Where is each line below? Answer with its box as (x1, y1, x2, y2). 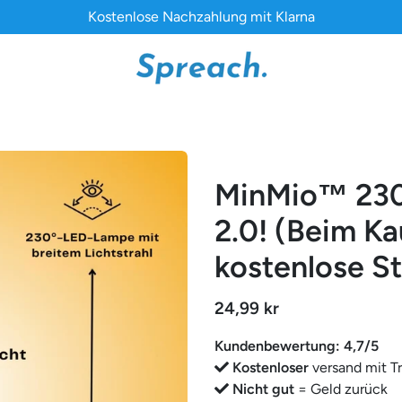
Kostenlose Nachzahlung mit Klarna (87, 8, 315, 25)
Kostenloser (232, 359, 309, 376)
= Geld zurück (298, 380, 388, 398)
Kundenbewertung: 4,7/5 (214, 337, 379, 354)
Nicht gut (232, 380, 298, 398)
